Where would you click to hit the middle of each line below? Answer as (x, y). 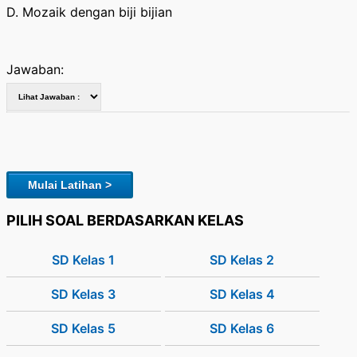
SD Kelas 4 (242, 294)
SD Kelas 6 (242, 329)
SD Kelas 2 (242, 260)
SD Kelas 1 (84, 260)
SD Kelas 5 (84, 329)
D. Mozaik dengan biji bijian (89, 12)
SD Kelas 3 (84, 294)
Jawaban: (35, 70)
